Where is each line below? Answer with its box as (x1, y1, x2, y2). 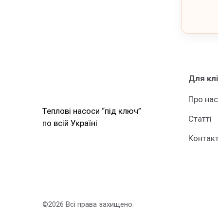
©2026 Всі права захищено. (42, 200, 136, 209)
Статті (188, 114, 212, 124)
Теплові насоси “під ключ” (42, 106, 141, 116)
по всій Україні (42, 118, 97, 128)
